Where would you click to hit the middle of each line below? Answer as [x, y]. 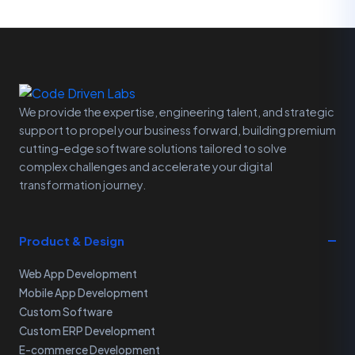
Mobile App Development [84, 293]
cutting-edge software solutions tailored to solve [153, 148]
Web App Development [78, 274]
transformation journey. [82, 185]
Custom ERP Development [87, 331]
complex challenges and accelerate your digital [146, 166]
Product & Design [72, 240]
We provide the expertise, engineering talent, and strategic [177, 112]
